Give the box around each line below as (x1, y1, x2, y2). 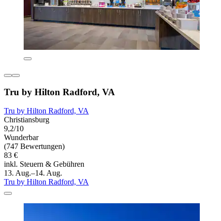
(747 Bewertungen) (4, 142, 65, 151)
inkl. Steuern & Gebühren (4, 160, 84, 169)
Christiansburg (4, 115, 49, 124)
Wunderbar (4, 133, 38, 142)
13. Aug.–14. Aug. (4, 169, 62, 178)
